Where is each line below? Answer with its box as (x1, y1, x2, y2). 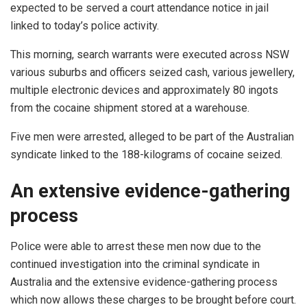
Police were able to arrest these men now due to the (10, 239, 261, 253)
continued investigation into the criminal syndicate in (10, 257, 260, 271)
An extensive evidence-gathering (10, 180, 291, 203)
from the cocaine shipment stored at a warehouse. (10, 101, 249, 114)
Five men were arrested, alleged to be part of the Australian (10, 130, 294, 143)
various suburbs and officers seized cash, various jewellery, (10, 65, 295, 79)
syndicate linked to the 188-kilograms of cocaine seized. (10, 147, 282, 161)
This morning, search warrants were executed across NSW (10, 47, 289, 61)
